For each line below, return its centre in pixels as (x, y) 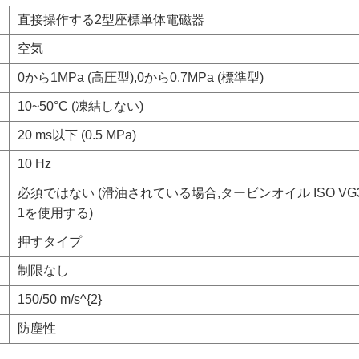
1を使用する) (55, 213)
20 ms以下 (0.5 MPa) (77, 135)
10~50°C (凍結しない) (81, 106)
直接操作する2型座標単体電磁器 (111, 20)
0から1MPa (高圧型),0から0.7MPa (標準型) (141, 77)
